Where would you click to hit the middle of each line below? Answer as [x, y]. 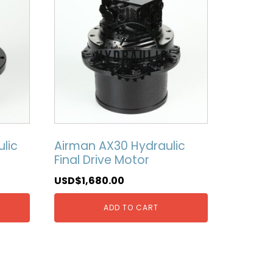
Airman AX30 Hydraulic [119, 146]
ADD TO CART [131, 207]
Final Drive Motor [101, 160]
